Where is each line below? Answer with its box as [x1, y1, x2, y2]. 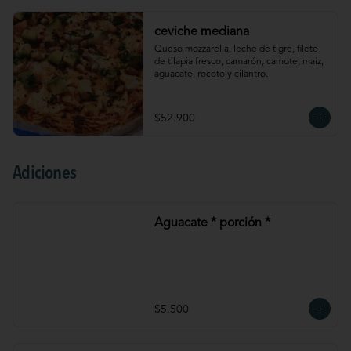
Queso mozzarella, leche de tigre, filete [154, 45, 318, 54]
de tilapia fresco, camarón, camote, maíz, [154, 57, 324, 67]
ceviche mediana [154, 26, 249, 38]
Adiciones [13, 165, 77, 183]
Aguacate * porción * [154, 217, 270, 230]
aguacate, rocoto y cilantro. [154, 70, 268, 79]
